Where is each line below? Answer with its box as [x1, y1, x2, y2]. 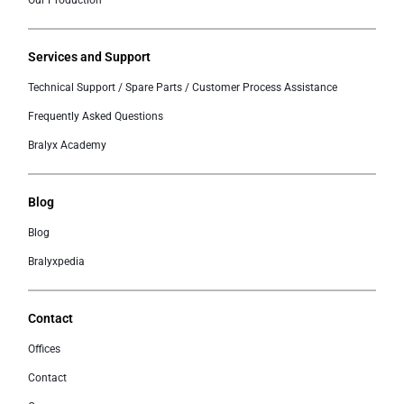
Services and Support [28, 50, 151, 64]
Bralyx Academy [28, 139, 106, 151]
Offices [28, 343, 60, 355]
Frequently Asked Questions [28, 110, 163, 123]
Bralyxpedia [28, 255, 85, 268]
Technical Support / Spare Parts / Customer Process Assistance [28, 81, 337, 94]
